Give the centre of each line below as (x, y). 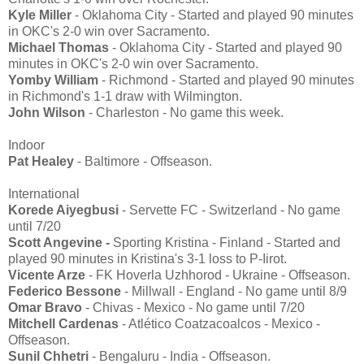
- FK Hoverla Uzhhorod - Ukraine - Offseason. (218, 275)
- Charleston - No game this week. (184, 112)
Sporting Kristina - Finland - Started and (225, 242)
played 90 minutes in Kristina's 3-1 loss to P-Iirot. (147, 258)
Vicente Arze (47, 275)
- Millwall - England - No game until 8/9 (234, 291)
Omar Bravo (45, 307)
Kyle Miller (40, 15)
